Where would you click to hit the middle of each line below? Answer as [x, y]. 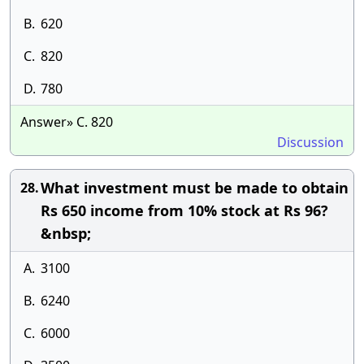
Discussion [310, 142]
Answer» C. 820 [67, 122]
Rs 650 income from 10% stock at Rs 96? [184, 210]
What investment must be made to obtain [195, 188]
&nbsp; [66, 233]
